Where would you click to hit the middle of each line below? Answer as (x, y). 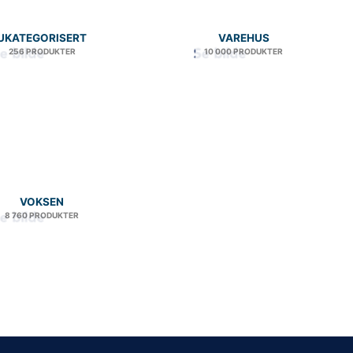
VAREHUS (243, 38)
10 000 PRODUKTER (243, 52)
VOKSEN (42, 201)
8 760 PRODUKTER (42, 215)
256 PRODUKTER (42, 52)
